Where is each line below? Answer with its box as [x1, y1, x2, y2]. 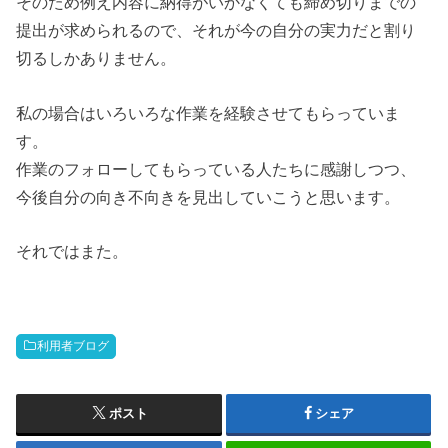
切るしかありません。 [16, 49, 177, 68]
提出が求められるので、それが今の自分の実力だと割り [16, 21, 417, 40]
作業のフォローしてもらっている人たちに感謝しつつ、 [16, 159, 417, 178]
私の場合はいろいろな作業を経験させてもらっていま [16, 103, 401, 122]
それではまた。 [16, 241, 129, 260]
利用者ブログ [37, 339, 110, 354]
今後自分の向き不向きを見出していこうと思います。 [16, 187, 401, 206]
